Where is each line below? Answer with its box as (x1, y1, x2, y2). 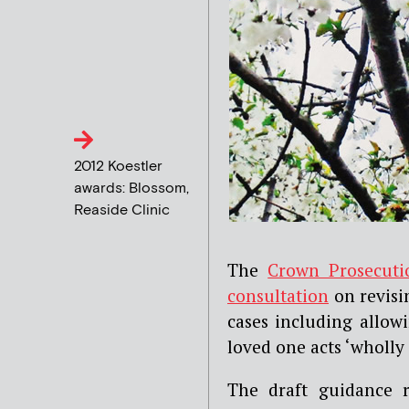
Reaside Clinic (74, 200, 171, 220)
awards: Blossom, (74, 178, 190, 198)
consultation (227, 284, 329, 308)
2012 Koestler (74, 156, 163, 176)
